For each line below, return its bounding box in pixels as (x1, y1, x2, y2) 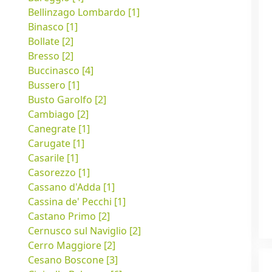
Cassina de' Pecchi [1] (28, 195, 126, 209)
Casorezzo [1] (28, 166, 90, 180)
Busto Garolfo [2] (28, 93, 106, 107)
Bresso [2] (28, 49, 73, 63)
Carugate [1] (28, 137, 84, 151)
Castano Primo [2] (28, 209, 110, 223)
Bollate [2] (28, 35, 73, 49)
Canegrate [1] (28, 122, 90, 136)
